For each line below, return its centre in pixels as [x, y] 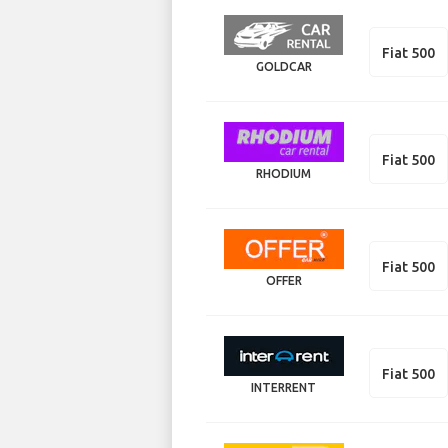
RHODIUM [284, 173]
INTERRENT [284, 387]
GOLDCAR [283, 66]
